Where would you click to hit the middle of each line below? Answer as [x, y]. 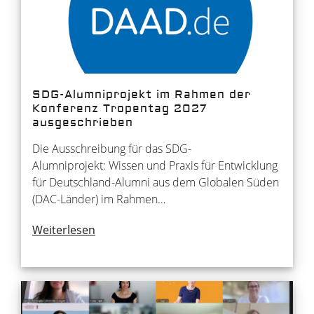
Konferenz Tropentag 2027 [120, 108]
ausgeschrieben [83, 122]
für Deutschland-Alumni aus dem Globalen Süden [156, 182]
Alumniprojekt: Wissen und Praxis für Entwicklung [155, 165]
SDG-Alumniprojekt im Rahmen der [142, 94]
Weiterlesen [64, 230]
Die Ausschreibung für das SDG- [112, 148]
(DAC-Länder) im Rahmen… [99, 199]
